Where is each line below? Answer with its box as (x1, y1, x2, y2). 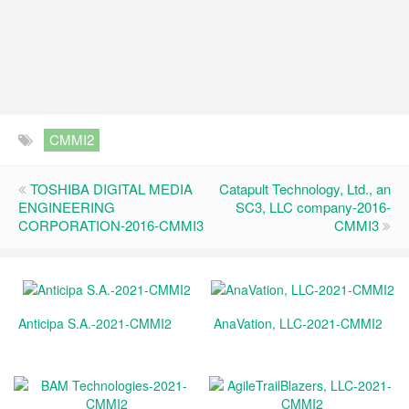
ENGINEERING (18, 197, 115, 216)
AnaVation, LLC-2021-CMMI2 (214, 314, 383, 332)
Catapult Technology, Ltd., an (219, 179, 391, 198)
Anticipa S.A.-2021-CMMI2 (18, 314, 172, 332)
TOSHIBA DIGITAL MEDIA (30, 179, 193, 198)
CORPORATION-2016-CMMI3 (18, 215, 204, 235)
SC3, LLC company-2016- (236, 197, 391, 216)
